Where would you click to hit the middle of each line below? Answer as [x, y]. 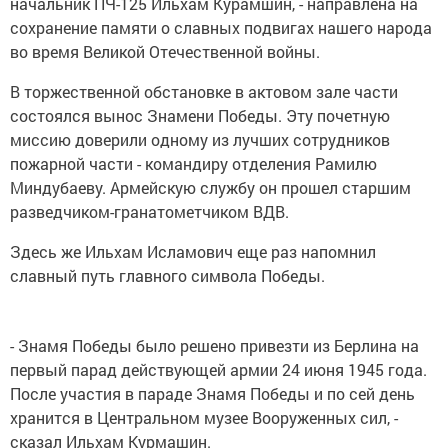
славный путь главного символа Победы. [167, 276]
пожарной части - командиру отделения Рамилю [193, 164]
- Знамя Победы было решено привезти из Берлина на [214, 346]
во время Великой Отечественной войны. [165, 52]
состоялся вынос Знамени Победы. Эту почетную [200, 116]
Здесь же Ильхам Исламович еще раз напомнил [193, 252]
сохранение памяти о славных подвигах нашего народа [221, 28]
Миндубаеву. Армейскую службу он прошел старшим [210, 188]
